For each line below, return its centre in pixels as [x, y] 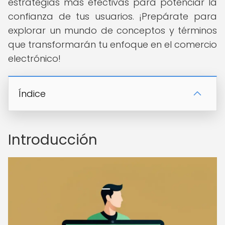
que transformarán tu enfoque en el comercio [113, 44]
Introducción [53, 140]
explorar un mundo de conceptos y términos [113, 30]
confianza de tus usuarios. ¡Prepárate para [113, 16]
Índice [32, 94]
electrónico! [34, 59]
